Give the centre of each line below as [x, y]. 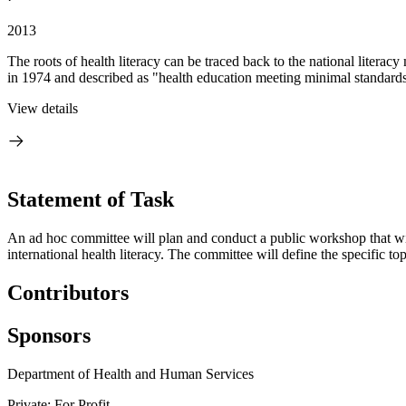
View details [43, 108]
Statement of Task [91, 199]
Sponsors [49, 335]
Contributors [68, 292]
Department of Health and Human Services [130, 373]
